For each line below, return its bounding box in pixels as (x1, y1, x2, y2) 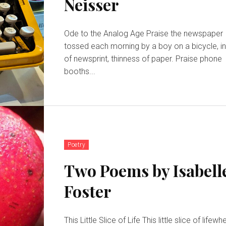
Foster (64, 180, 111, 202)
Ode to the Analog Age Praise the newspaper (64, 28, 147, 38)
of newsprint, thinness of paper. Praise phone (64, 53, 176, 64)
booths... (64, 66, 96, 76)
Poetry (68, 141, 86, 149)
